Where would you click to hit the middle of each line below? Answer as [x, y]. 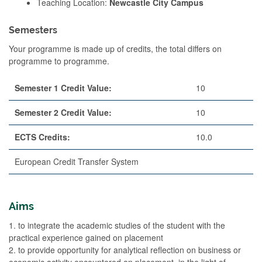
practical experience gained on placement [86, 237]
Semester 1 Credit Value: [63, 87]
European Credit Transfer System [77, 161]
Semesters [33, 30]
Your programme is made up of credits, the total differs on [115, 48]
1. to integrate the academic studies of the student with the [117, 225]
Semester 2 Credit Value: [63, 112]
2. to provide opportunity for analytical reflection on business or [125, 249]
